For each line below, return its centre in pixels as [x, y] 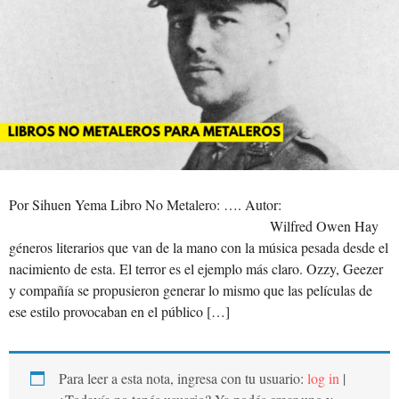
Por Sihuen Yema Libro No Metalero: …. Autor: [145, 204]
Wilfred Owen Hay [194, 225]
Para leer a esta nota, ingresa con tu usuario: [183, 378]
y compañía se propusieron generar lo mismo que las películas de [191, 289]
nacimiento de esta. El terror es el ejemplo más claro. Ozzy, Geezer [196, 268]
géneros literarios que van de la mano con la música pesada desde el [199, 247]
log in [323, 378]
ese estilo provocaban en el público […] [119, 311]
